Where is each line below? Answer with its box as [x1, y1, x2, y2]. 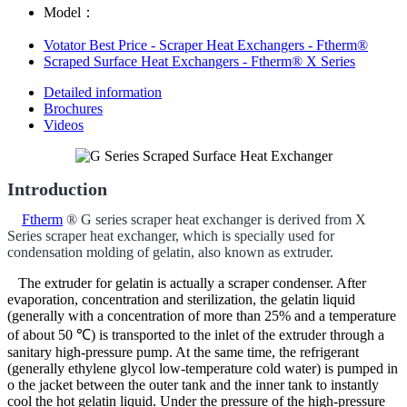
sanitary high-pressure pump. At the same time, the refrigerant [7, 343, 359, 360]
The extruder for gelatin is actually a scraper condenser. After [7, 274, 366, 291]
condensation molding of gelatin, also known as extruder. [7, 243, 333, 260]
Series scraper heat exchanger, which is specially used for [7, 227, 334, 243]
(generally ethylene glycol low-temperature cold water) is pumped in [7, 360, 398, 376]
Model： [44, 4, 95, 20]
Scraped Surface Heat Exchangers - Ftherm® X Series [44, 53, 355, 69]
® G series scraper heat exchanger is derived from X [63, 211, 366, 227]
